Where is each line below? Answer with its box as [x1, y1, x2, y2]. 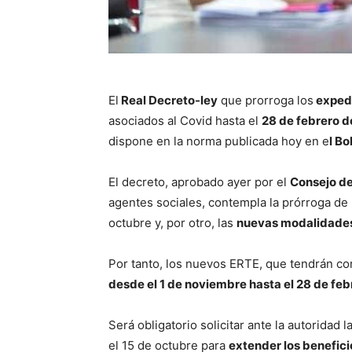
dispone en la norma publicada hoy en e [108, 134, 329, 149]
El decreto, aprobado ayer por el [108, 174, 290, 190]
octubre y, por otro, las [108, 215, 236, 231]
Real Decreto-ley [119, 93, 218, 108]
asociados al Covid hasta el [108, 113, 262, 129]
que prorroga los [218, 93, 313, 108]
